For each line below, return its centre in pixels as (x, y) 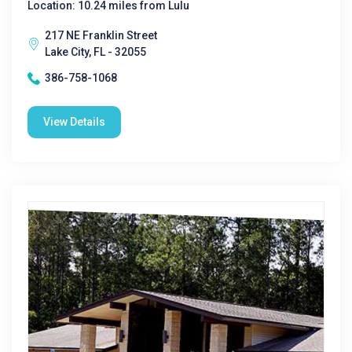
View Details (74, 122)
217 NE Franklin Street (101, 35)
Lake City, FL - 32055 (95, 52)
